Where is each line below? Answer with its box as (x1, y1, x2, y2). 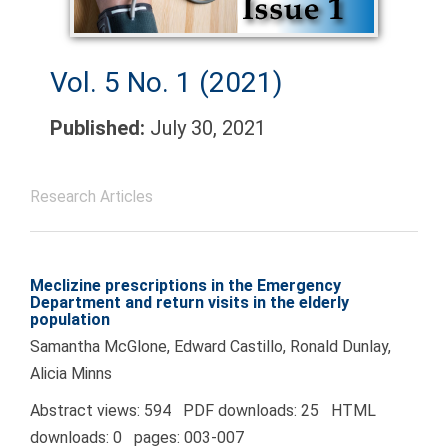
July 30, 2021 (149, 116, 266, 141)
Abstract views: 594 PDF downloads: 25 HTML (30, 401, 376, 421)
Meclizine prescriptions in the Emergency (30, 276, 341, 296)
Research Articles (30, 188, 153, 207)
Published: (49, 116, 150, 141)
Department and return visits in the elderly (30, 293, 349, 313)
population (30, 310, 110, 330)
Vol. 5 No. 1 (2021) (49, 65, 283, 99)
